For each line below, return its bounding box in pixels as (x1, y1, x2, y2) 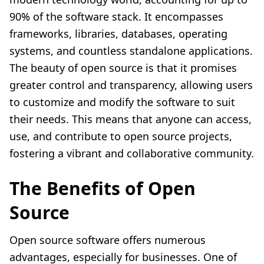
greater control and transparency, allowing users (9, 78, 253, 93)
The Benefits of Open (9, 176, 196, 201)
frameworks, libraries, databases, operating (9, 27, 227, 41)
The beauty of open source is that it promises (9, 61, 237, 75)
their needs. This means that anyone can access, (9, 112, 252, 127)
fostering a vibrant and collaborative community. (9, 146, 254, 161)
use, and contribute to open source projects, (9, 129, 232, 144)
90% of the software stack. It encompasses (9, 9, 223, 24)
